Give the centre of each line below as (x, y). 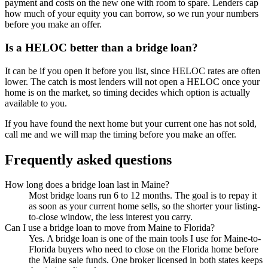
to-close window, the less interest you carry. (111, 217)
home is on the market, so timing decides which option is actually (127, 92)
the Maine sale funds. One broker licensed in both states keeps (146, 260)
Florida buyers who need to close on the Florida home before (144, 249)
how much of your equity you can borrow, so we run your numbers (132, 14)
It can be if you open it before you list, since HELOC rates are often (133, 71)
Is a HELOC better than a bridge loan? (101, 47)
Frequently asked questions (88, 159)
